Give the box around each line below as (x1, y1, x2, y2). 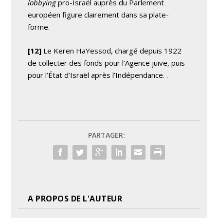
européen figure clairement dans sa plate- (28, 9, 169, 19)
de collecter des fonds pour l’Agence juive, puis (28, 57, 185, 68)
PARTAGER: (88, 130, 125, 140)
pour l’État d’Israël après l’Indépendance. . (28, 70, 168, 80)
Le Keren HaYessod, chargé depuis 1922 (41, 45, 182, 55)
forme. (28, 21, 50, 32)
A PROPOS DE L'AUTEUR (28, 193, 123, 204)
